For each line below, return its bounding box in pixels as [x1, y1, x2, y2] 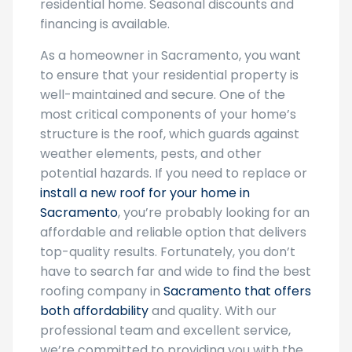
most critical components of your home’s [40, 105, 296, 123]
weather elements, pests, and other [40, 145, 262, 163]
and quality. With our [148, 302, 277, 320]
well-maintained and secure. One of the [40, 86, 285, 104]
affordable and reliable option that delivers [40, 223, 306, 241]
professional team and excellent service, [40, 321, 291, 339]
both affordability [40, 302, 148, 320]
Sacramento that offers [163, 282, 311, 300]
